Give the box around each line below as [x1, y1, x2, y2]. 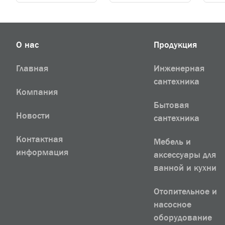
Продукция [154, 40, 197, 50]
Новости [16, 110, 50, 121]
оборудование [154, 212, 212, 222]
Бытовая [154, 100, 189, 110]
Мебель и [154, 137, 191, 147]
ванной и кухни [154, 163, 217, 173]
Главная [16, 63, 48, 73]
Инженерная [154, 63, 205, 73]
